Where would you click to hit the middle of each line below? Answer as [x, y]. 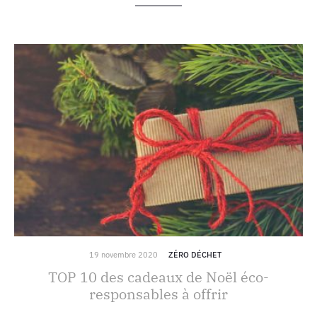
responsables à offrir [158, 294]
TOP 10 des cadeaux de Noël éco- [158, 277]
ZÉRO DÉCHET [195, 255]
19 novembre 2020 [123, 255]
